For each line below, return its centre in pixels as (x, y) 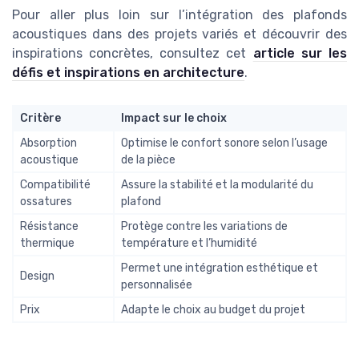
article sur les (300, 53)
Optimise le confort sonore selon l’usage (224, 143)
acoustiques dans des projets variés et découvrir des (179, 34)
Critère (40, 118)
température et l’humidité (189, 243)
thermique (47, 243)
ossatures (46, 201)
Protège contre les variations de (204, 226)
